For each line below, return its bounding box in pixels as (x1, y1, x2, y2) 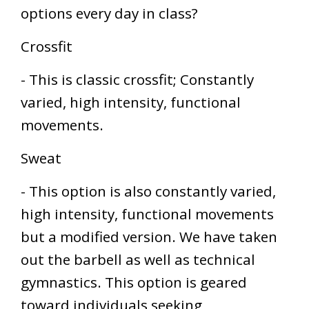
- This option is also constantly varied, (21, 181, 276, 201)
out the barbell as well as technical (21, 249, 255, 269)
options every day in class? (21, 3, 198, 23)
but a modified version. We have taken (21, 226, 277, 246)
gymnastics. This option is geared (21, 272, 247, 292)
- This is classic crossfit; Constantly (21, 69, 254, 89)
